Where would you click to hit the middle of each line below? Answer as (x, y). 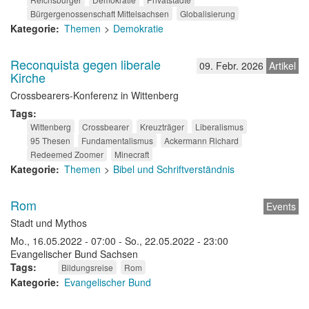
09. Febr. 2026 (231, 66)
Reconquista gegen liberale (86, 64)
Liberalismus (219, 127)
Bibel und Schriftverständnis (174, 169)
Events (281, 206)
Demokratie (138, 28)
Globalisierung (208, 13)
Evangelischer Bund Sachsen (74, 254)
